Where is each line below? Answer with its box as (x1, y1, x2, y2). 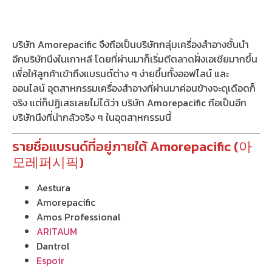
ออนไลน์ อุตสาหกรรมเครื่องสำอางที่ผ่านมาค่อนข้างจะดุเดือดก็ (12, 80, 256, 95)
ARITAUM (36, 224, 77, 239)
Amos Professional (36, 209, 121, 225)
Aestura (36, 180, 70, 195)
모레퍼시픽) (12, 152, 84, 173)
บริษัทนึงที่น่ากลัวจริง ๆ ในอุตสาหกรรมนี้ (12, 109, 171, 124)
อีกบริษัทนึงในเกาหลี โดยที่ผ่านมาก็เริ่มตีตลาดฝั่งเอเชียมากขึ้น (12, 51, 257, 66)
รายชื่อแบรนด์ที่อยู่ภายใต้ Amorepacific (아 (12, 137, 252, 157)
